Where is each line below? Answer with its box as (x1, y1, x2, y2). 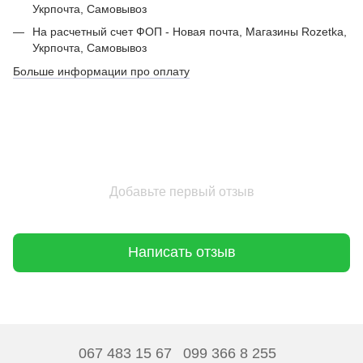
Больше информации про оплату (13, 64, 190, 78)
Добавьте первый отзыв (109, 184, 254, 199)
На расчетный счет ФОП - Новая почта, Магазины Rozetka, (32, 25, 347, 39)
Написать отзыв (127, 244, 236, 261)
